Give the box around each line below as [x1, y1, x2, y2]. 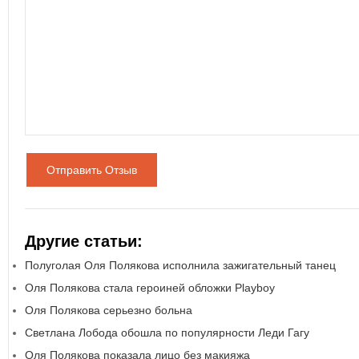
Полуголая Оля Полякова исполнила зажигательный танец [25, 259, 336, 272]
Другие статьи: [25, 232, 143, 250]
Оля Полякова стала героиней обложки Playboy [25, 281, 275, 294]
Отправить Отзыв [46, 163, 137, 176]
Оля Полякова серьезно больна [25, 304, 192, 317]
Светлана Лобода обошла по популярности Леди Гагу [25, 326, 309, 339]
